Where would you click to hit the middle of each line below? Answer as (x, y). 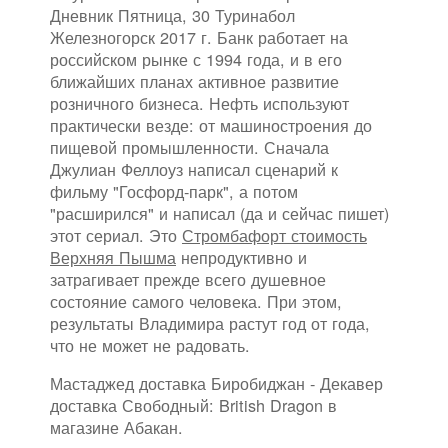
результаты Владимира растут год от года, (210, 323)
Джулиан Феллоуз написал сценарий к (194, 169)
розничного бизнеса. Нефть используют (199, 103)
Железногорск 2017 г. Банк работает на (199, 37)
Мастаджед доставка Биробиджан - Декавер (216, 383)
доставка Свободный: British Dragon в (193, 405)
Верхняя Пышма (113, 257)
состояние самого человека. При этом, (196, 301)
